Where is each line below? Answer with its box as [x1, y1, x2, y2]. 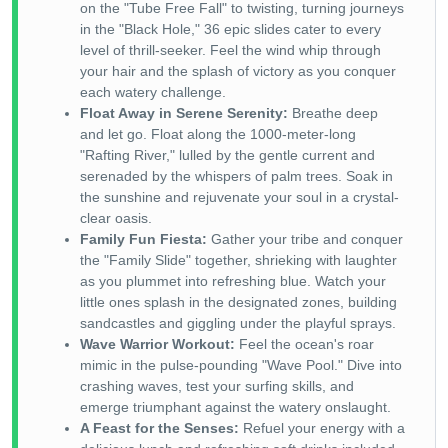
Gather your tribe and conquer [207, 230, 403, 247]
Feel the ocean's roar [235, 335, 374, 352]
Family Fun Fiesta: [80, 230, 207, 247]
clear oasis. [80, 209, 152, 226]
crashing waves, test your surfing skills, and [80, 377, 354, 394]
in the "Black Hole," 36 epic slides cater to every [80, 20, 381, 37]
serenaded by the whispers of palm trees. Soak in [80, 167, 393, 184]
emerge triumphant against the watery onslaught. [80, 398, 391, 415]
